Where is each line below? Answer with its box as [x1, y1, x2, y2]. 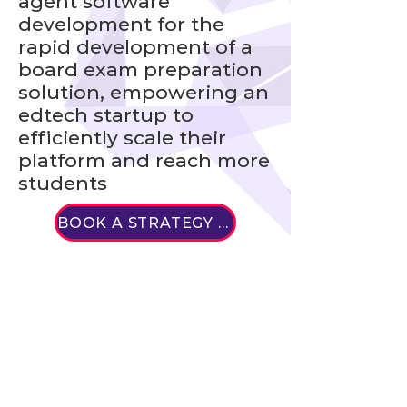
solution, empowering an [18, 81, 269, 104]
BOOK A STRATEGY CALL [217, 213, 228, 232]
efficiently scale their [18, 126, 226, 149]
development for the [18, 13, 224, 35]
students [18, 172, 107, 194]
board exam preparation [18, 58, 263, 81]
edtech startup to [18, 104, 194, 126]
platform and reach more [18, 149, 270, 172]
